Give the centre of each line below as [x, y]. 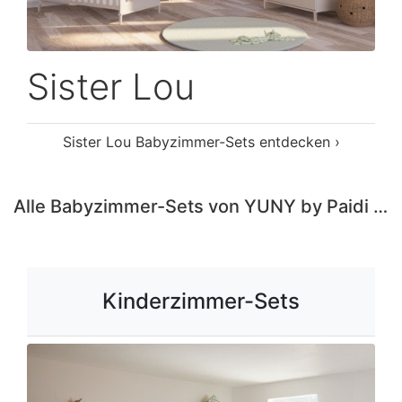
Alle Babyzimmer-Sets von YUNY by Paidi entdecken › [380, 206]
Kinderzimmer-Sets [201, 301]
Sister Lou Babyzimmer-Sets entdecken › [201, 141]
